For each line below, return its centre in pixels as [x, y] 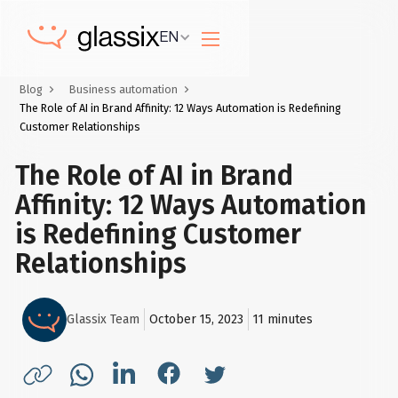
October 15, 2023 [197, 320]
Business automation [124, 90]
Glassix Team [103, 320]
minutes [289, 320]
